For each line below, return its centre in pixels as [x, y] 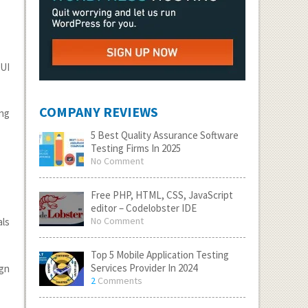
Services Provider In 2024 [144, 268]
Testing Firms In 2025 [135, 148]
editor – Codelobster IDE [143, 208]
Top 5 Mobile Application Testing [159, 255]
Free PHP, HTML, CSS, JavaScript [162, 195]
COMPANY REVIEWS [98, 112]
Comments [119, 280]
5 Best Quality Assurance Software [164, 135]
